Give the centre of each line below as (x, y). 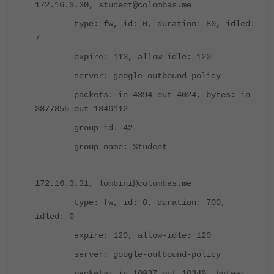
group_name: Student (101, 147)
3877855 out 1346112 (81, 109)
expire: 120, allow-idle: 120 (123, 236)
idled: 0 (54, 217)
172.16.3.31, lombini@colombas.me (113, 184)
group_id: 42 (84, 128)
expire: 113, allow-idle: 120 (123, 57)
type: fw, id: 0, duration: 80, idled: (145, 24)
